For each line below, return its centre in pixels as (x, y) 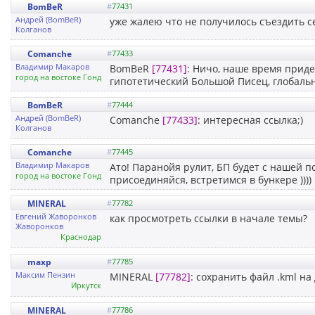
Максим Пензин (45, 274)
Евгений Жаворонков (56, 216)
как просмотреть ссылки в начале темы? (208, 218)
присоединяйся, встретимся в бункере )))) (211, 179)
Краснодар (81, 236)
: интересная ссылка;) (250, 120)
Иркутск (86, 285)
